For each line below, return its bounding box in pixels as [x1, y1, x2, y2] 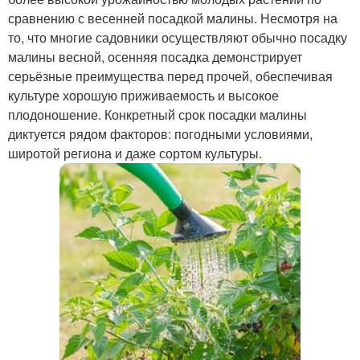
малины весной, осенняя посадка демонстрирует [8, 47, 302, 66]
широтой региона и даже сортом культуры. [8, 143, 262, 162]
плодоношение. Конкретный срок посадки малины [8, 104, 307, 124]
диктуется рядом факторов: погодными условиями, [8, 124, 313, 143]
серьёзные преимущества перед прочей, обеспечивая [8, 66, 333, 85]
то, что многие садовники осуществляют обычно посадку [8, 27, 347, 47]
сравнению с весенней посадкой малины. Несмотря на [8, 8, 337, 27]
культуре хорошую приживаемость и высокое [8, 85, 279, 104]
